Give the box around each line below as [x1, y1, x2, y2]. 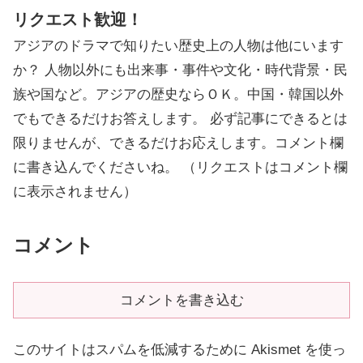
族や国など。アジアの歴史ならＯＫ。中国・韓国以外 [13, 86, 344, 102]
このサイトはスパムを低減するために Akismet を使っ [13, 341, 346, 357]
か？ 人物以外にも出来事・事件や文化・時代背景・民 [13, 62, 348, 78]
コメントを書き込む [119, 292, 244, 308]
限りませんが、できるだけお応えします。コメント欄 [13, 135, 344, 151]
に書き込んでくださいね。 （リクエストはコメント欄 [13, 159, 348, 175]
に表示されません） [13, 183, 137, 199]
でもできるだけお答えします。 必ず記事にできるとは [13, 110, 348, 126]
